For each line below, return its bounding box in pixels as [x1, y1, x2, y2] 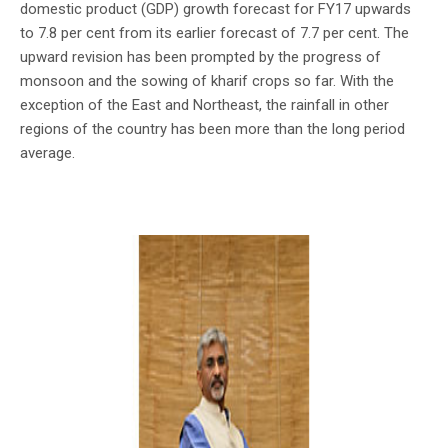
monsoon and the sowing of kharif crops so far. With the [20, 71, 394, 90]
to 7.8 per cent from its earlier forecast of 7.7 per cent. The [20, 23, 409, 42]
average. [20, 143, 75, 162]
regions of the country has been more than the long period [20, 119, 405, 138]
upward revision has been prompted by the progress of [20, 47, 381, 66]
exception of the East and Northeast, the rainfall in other [20, 95, 389, 114]
